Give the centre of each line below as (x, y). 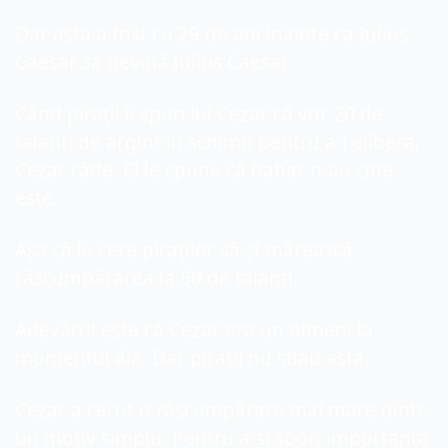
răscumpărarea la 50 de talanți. (156, 278)
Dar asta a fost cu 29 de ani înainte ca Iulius (211, 34)
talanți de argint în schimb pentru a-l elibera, (217, 142)
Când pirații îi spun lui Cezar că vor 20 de (199, 114)
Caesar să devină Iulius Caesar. (153, 62)
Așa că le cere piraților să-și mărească (184, 250)
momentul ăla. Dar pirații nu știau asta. (192, 358)
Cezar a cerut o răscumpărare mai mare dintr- (223, 410)
